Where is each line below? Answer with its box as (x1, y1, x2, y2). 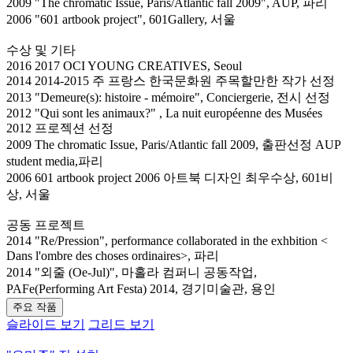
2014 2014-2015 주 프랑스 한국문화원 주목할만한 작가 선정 (6, 73, 335, 87)
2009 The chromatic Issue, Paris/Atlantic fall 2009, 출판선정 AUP (6, 137, 340, 151)
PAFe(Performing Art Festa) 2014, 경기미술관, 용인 (6, 281, 276, 295)
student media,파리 (6, 154, 103, 168)
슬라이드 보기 (6, 317, 85, 331)
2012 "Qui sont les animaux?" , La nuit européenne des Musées (6, 106, 322, 120)
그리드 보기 (88, 317, 154, 331)
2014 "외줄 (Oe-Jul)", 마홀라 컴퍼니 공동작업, (6, 265, 257, 279)
